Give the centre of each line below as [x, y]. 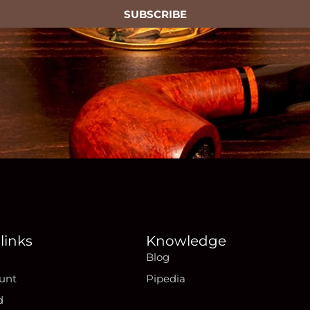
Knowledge [186, 241]
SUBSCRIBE [155, 14]
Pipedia [166, 279]
